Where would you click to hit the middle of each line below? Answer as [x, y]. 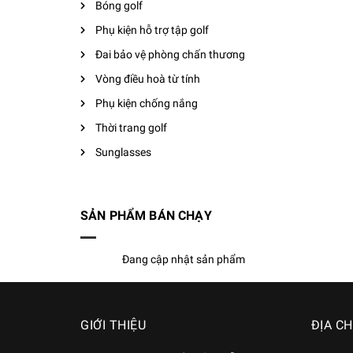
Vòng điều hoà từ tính [148, 79]
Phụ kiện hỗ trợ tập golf [152, 30]
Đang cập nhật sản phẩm [184, 259]
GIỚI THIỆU [113, 325]
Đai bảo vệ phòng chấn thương [170, 54]
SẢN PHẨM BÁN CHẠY [146, 216]
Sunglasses [123, 152]
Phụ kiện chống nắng [147, 103]
